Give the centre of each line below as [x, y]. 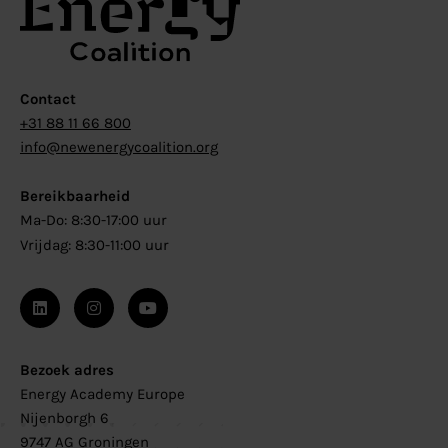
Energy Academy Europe [102, 393]
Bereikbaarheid [74, 196]
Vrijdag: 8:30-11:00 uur [94, 245]
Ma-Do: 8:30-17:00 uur [93, 220]
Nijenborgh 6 [64, 417]
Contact [47, 99]
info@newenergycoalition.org [118, 147]
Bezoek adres [66, 369]
